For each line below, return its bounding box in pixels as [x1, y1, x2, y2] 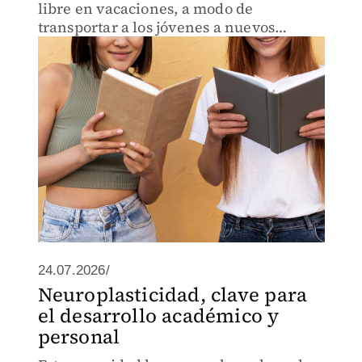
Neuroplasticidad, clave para [37, 281, 308, 308]
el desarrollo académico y [37, 302, 280, 329]
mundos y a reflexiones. [37, 36, 207, 56]
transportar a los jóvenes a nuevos [37, 17, 276, 37]
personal [37, 323, 120, 350]
